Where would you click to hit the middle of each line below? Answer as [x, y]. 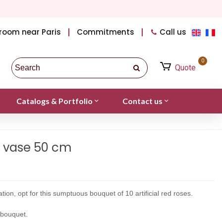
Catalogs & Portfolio [54, 101]
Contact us [142, 101]
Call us [173, 32]
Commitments [106, 32]
